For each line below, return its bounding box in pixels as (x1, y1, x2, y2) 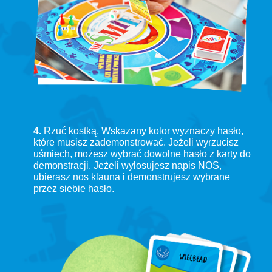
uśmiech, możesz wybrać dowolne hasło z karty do (33, 148, 251, 159)
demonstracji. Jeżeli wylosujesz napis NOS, (33, 160, 222, 171)
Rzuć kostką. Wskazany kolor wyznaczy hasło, (41, 125, 243, 136)
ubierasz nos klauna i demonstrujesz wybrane (33, 171, 230, 182)
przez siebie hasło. (33, 183, 114, 194)
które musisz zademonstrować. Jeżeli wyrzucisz (33, 137, 239, 148)
